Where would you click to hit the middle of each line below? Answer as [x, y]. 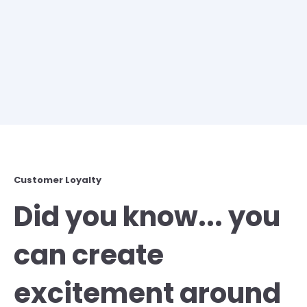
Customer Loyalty [58, 180]
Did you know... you [147, 217]
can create [89, 255]
